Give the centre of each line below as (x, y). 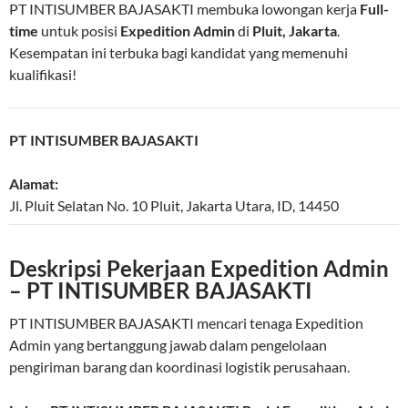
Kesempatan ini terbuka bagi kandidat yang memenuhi (178, 53)
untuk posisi (79, 31)
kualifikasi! (43, 75)
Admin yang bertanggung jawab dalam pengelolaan (168, 345)
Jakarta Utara (229, 206)
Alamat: (34, 184)
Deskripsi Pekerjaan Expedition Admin (199, 269)
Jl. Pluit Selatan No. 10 (78, 206)
